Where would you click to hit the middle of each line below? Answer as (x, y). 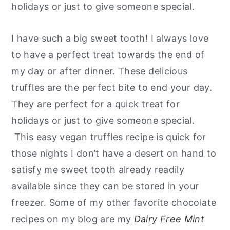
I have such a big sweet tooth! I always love (110, 38)
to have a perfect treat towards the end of (108, 54)
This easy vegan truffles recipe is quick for (109, 137)
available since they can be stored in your (105, 186)
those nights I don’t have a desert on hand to (114, 153)
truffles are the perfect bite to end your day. (112, 87)
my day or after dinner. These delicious (100, 71)
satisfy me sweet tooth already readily (98, 169)
